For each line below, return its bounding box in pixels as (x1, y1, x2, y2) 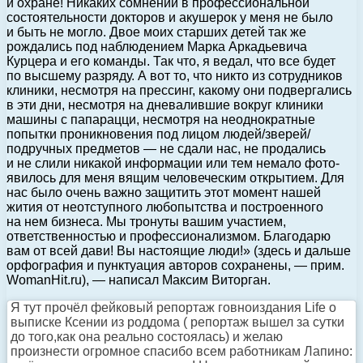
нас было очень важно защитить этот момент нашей (6, 185, 321, 199)
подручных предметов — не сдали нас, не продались (6, 141, 326, 156)
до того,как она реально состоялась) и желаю (11, 329, 283, 344)
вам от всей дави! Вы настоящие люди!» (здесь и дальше (6, 243, 351, 258)
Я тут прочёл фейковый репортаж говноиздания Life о (11, 300, 336, 314)
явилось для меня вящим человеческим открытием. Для (6, 170, 344, 185)
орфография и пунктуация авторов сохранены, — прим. (6, 258, 344, 272)
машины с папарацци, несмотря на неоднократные (6, 112, 315, 126)
